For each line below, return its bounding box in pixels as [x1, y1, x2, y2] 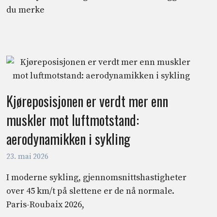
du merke [6, 4, 45, 15]
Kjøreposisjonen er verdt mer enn [6, 91, 168, 111]
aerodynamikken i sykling [6, 128, 130, 149]
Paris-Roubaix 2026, [6, 199, 84, 211]
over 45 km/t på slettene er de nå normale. [6, 186, 174, 197]
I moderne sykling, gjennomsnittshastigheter [6, 172, 186, 184]
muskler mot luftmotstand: [6, 109, 139, 130]
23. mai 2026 [6, 152, 48, 162]
